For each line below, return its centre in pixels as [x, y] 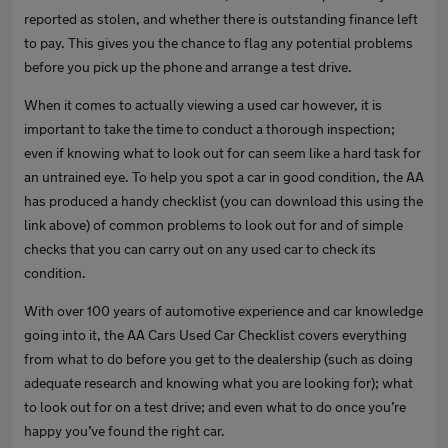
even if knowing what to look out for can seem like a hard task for [222, 152]
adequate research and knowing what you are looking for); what [218, 382]
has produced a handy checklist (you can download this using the [223, 200]
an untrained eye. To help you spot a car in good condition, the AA [224, 176]
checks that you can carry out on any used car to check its [200, 248]
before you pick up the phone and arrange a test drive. [188, 66]
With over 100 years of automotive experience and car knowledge [223, 310]
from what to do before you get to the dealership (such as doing [218, 358]
